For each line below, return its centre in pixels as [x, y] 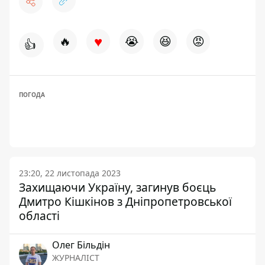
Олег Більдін [81, 245]
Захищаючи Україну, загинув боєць [117, 187]
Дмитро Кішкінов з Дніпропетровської [125, 201]
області [39, 216]
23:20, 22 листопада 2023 [70, 173]
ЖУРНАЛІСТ [76, 258]
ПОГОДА [32, 95]
